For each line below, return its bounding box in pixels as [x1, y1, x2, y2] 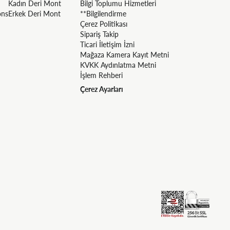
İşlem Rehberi [80, 70, 123, 80]
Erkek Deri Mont [8, 9, 61, 18]
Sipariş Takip [80, 29, 119, 39]
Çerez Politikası [80, 19, 127, 28]
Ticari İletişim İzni [80, 40, 135, 49]
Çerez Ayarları [80, 84, 123, 93]
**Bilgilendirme [80, 9, 126, 18]
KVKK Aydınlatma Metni [80, 60, 156, 69]
